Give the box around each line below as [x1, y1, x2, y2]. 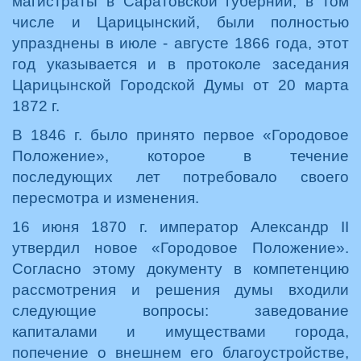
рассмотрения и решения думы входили [12, 281, 349, 298]
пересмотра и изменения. [12, 189, 199, 206]
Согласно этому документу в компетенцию [12, 260, 349, 277]
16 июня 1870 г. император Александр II [12, 218, 349, 235]
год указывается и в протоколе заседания [12, 56, 349, 73]
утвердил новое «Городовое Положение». [12, 239, 349, 256]
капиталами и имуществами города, [12, 323, 349, 340]
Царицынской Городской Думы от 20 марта [12, 77, 349, 93]
